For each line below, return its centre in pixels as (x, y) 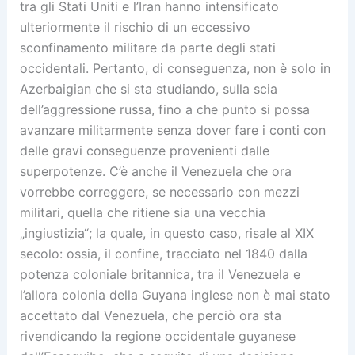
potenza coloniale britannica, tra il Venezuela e (160, 275)
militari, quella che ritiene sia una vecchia (142, 213)
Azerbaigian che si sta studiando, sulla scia (148, 89)
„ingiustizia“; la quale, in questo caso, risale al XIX (166, 233)
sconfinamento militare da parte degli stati (147, 48)
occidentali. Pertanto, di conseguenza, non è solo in (175, 69)
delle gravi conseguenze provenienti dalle (144, 151)
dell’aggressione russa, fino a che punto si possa (164, 110)
